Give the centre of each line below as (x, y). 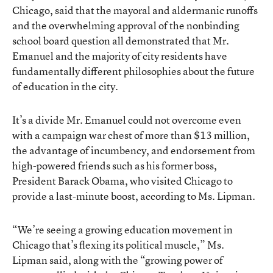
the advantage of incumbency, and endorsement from (134, 150)
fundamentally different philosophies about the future (133, 71)
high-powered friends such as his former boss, (115, 165)
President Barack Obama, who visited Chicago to (122, 180)
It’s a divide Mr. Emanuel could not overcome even (127, 119)
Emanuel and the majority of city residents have (120, 55)
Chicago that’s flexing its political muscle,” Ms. (118, 244)
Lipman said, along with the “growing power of (118, 260)
